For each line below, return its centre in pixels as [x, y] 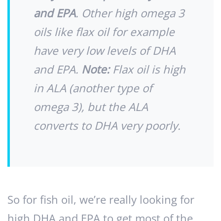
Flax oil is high [147, 70]
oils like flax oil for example [104, 32]
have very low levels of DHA [105, 51]
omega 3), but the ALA [91, 107]
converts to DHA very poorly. [107, 126]
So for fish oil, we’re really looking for [101, 200]
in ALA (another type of [93, 88]
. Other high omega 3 [130, 13]
